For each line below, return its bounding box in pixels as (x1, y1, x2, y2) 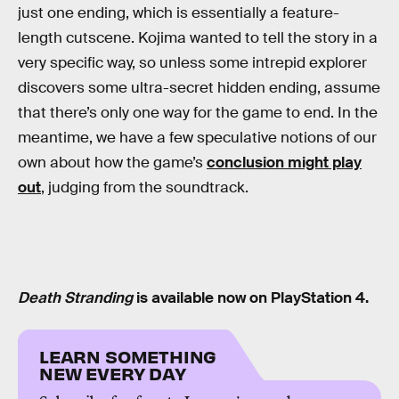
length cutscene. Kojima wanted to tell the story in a (18, 28, 378, 48)
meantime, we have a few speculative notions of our (18, 128, 377, 148)
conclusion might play (207, 153, 362, 173)
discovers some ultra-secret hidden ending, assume (18, 78, 380, 98)
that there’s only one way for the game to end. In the (18, 103, 378, 123)
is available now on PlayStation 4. (133, 288, 369, 307)
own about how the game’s (18, 153, 207, 173)
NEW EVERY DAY (39, 362, 186, 385)
